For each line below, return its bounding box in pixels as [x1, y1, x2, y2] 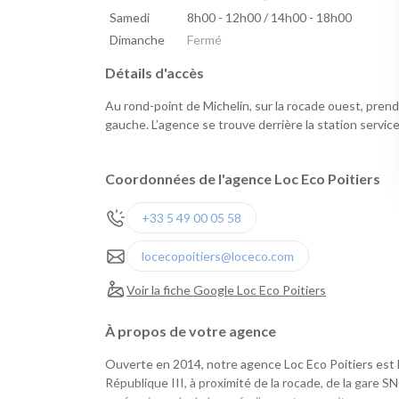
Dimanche [109, 32, 165, 48]
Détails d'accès [105, 64, 204, 82]
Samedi [109, 10, 150, 26]
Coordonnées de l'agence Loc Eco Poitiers [105, 170, 380, 188]
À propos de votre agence [105, 322, 276, 340]
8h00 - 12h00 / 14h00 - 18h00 [186, 10, 352, 26]
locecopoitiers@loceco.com [142, 248, 294, 265]
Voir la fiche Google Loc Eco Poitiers [126, 281, 326, 297]
